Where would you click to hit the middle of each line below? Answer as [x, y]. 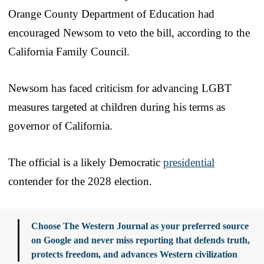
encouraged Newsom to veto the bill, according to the [129, 32]
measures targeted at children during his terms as [117, 107]
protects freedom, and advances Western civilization [134, 254]
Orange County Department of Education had [111, 14]
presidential [189, 162]
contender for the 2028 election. [80, 181]
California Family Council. [69, 51]
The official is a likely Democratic [86, 162]
